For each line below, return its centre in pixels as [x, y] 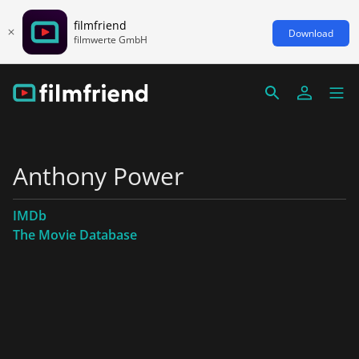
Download [311, 33]
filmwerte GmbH [111, 39]
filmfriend [100, 25]
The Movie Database [75, 235]
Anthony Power [98, 176]
